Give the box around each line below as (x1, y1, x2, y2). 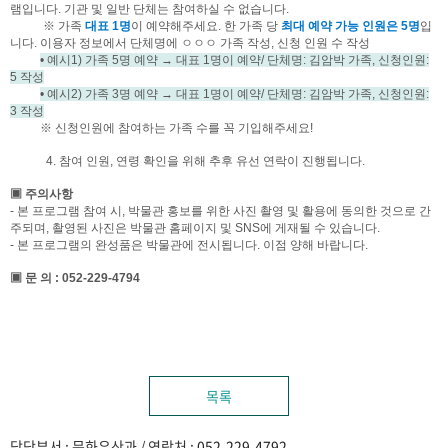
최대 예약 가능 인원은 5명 (281, 19, 420, 33)
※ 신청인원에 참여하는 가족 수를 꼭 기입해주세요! (10, 121, 313, 135)
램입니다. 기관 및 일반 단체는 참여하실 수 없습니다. (10, 2, 289, 16)
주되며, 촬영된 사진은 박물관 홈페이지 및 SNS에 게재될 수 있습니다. (10, 221, 380, 235)
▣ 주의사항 (10, 187, 73, 201)
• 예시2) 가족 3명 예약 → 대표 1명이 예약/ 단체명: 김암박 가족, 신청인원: (40, 87, 429, 101)
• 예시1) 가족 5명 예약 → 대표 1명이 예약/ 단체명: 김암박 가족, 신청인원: (40, 53, 429, 67)
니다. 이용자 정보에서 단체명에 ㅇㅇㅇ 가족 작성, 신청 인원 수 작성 (10, 36, 370, 50)
